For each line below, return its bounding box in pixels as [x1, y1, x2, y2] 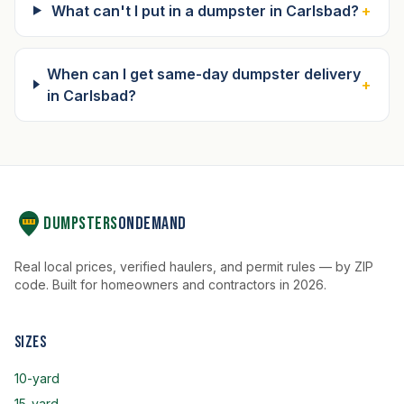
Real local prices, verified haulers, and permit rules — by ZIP [14, 259, 373, 274]
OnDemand [117, 213, 187, 234]
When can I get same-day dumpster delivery [46, 64, 361, 83]
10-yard [14, 371, 60, 386]
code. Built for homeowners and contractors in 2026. [14, 277, 326, 292]
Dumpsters [43, 213, 118, 234]
